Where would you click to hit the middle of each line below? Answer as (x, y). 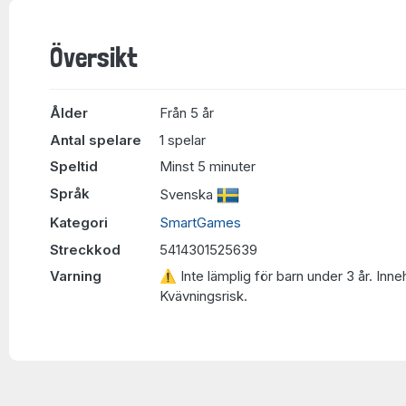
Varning (76, 276)
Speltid (74, 166)
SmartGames (200, 222)
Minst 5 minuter (208, 166)
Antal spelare (96, 140)
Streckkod (85, 249)
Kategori (79, 222)
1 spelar (183, 140)
